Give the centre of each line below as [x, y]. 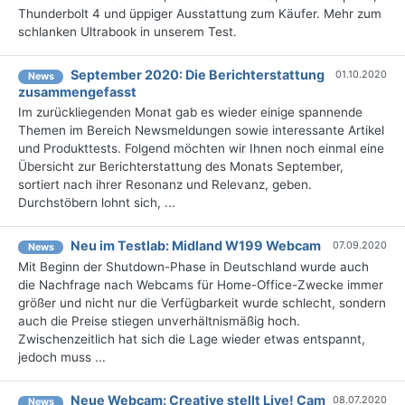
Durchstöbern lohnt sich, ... [97, 202]
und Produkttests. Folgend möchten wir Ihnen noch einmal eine [201, 148]
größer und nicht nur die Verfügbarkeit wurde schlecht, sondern [202, 303]
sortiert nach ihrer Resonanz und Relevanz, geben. [165, 184]
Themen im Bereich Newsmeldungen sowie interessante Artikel [201, 130]
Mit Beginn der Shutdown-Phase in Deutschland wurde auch [193, 267]
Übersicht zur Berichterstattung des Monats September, [181, 166]
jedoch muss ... [62, 358]
